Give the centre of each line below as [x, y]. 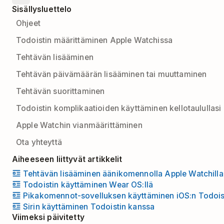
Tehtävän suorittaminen [60, 91]
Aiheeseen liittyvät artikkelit [67, 159]
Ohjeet [28, 23]
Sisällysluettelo [42, 9]
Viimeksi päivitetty [48, 217]
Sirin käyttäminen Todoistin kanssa [89, 206]
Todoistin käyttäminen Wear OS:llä [88, 184]
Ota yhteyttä [39, 142]
